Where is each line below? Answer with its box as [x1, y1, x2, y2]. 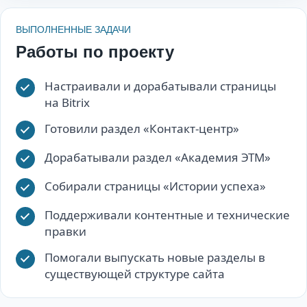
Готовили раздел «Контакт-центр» [45, 120, 239, 136]
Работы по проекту [16, 42, 174, 61]
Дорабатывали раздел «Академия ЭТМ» [45, 149, 271, 165]
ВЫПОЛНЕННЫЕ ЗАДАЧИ [16, 23, 131, 35]
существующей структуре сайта [45, 265, 225, 282]
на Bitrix [45, 94, 90, 110]
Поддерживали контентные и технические [45, 206, 290, 223]
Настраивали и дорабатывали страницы [45, 77, 276, 94]
